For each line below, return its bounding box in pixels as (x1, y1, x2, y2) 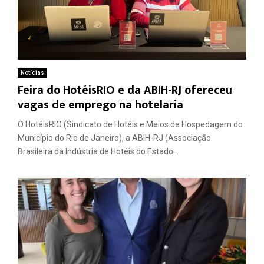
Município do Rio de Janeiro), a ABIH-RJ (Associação (18, 133, 211, 143)
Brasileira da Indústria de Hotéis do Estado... (18, 147, 179, 157)
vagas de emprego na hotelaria (18, 95, 183, 115)
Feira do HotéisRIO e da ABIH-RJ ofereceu (18, 80, 232, 101)
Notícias (21, 70, 44, 77)
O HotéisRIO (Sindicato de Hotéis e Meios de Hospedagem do (18, 120, 243, 130)
